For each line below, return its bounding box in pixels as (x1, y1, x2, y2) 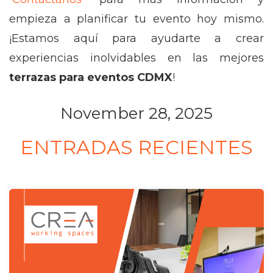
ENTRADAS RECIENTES (20, 135, 253, 159)
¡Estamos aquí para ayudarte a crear (9, 32, 264, 45)
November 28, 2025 (60, 104, 213, 123)
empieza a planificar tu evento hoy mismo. (9, 12, 264, 26)
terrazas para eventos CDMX (9, 71, 172, 84)
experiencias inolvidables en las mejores (9, 51, 264, 65)
